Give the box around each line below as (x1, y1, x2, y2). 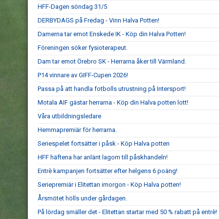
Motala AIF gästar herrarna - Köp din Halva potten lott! (38, 99, 188, 106)
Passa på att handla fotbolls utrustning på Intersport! (38, 85, 186, 92)
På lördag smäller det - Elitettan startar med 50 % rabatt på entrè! (38, 208, 217, 216)
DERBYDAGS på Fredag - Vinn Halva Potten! (38, 17, 159, 24)
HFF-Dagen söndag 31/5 (38, 3, 107, 10)
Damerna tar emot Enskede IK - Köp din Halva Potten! (38, 30, 186, 38)
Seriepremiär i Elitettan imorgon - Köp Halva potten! (38, 181, 181, 188)
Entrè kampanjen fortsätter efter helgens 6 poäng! (38, 167, 177, 175)
